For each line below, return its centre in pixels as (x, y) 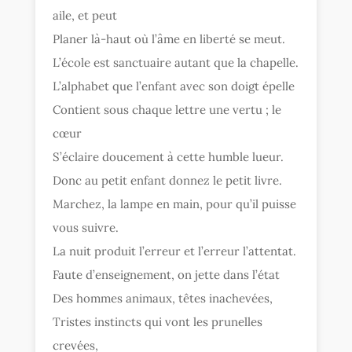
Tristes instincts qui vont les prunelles (158, 321)
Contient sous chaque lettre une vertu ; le (167, 109)
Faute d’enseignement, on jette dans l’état (167, 274)
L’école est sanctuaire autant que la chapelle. (176, 62)
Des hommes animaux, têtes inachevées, (163, 298)
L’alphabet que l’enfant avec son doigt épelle (174, 86)
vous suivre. (86, 227)
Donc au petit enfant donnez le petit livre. (168, 180)
